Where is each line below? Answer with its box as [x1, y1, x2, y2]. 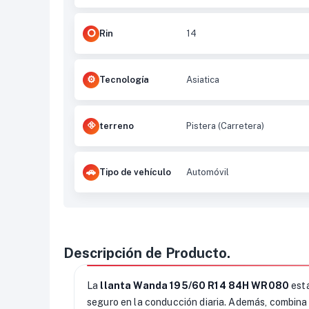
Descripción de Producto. [63, 245, 230, 262]
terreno [99, 121, 134, 132]
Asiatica [186, 74, 219, 86]
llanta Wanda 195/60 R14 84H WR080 [100, 280, 290, 292]
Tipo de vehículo [99, 167, 171, 178]
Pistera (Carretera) [186, 121, 264, 132]
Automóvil [186, 167, 229, 178]
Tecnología [99, 74, 149, 86]
